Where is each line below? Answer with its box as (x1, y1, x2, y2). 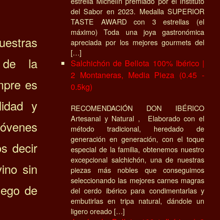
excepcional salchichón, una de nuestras (71, 154, 204, 165)
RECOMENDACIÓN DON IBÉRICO (71, 102, 204, 113)
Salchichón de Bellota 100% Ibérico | (71, 57, 204, 69)
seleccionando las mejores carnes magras (71, 174, 204, 185)
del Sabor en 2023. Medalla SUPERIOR (71, 5, 204, 16)
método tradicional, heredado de (71, 123, 204, 134)
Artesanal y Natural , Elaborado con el (71, 112, 204, 123)
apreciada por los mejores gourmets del (71, 36, 204, 47)
